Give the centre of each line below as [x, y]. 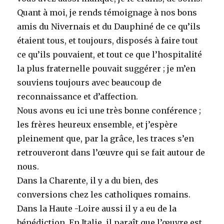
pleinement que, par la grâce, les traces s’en [106, 138]
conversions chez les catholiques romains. [104, 194]
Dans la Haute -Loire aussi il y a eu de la [97, 208]
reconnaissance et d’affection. [78, 96]
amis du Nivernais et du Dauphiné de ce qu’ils [109, 26]
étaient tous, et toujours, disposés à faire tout [108, 40]
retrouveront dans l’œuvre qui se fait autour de [111, 152]
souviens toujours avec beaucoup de [89, 82]
